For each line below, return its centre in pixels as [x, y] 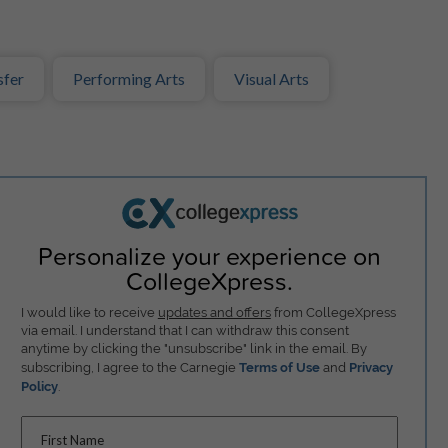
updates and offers [214, 312]
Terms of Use [279, 367]
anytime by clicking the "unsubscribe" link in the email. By [193, 348]
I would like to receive [89, 312]
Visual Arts [272, 78]
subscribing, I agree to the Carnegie [129, 367]
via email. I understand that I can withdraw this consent [184, 330]
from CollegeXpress [333, 312]
